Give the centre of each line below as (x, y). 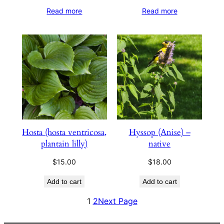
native (160, 143)
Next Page (117, 201)
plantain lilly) (64, 143)
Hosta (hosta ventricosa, (64, 132)
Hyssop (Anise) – (159, 132)
